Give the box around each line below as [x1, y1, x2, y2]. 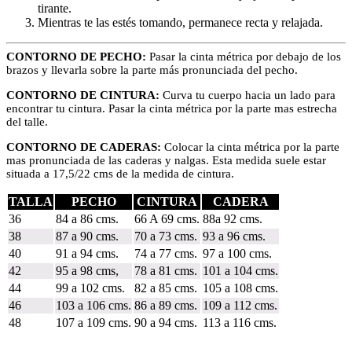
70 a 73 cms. [134, 229, 197, 243]
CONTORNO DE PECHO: [6, 49, 146, 63]
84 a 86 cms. [56, 211, 119, 225]
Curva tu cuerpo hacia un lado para [159, 88, 335, 101]
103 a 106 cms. [56, 298, 131, 312]
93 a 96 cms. [203, 229, 266, 243]
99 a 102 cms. [56, 280, 125, 295]
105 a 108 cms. [203, 280, 278, 295]
